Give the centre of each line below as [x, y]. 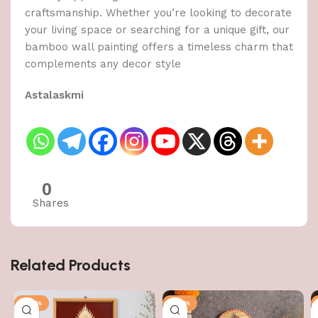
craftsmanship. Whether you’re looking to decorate [158, 13]
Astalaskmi [54, 95]
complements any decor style [103, 64]
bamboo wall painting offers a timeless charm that [159, 47]
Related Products [71, 265]
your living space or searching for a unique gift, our [157, 30]
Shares [51, 203]
